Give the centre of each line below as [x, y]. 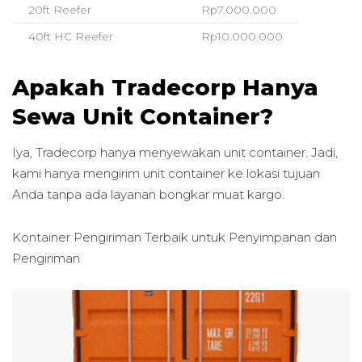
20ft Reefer [60, 9]
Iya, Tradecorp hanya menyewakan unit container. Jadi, [175, 153]
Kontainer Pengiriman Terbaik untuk [120, 237]
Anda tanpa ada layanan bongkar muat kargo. [148, 195]
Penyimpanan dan [283, 237]
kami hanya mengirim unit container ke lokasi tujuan [166, 174]
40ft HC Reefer [71, 36]
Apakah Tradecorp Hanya [165, 87]
